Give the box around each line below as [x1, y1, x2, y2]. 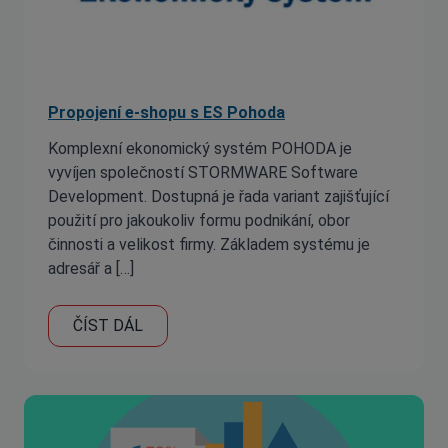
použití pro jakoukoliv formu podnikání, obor [48, 211, 350, 230]
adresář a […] [48, 259, 134, 278]
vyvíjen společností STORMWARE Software [48, 163, 358, 182]
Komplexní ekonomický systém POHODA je [48, 139, 352, 158]
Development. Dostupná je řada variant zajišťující [48, 187, 389, 206]
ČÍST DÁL [73, 316, 143, 335]
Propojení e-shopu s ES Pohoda [48, 103, 285, 122]
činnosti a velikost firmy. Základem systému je [48, 235, 370, 254]
